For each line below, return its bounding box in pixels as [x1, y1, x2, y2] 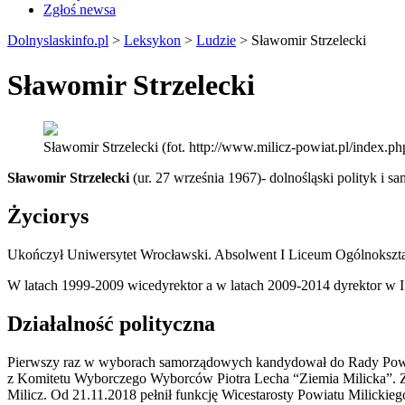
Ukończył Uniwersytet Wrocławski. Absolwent [7, 246, 277, 262]
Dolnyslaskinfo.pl [7, 33, 108, 49]
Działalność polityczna [7, 311, 215, 335]
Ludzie [196, 33, 236, 49]
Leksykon [124, 33, 181, 49]
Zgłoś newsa [43, 2, 116, 18]
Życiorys [7, 204, 89, 229]
